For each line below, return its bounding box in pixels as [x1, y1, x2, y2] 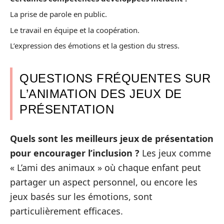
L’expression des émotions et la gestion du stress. [10, 40, 179, 51]
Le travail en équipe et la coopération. [10, 24, 139, 35]
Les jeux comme [139, 146, 211, 159]
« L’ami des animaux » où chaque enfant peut [10, 161, 201, 173]
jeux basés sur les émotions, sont [10, 190, 152, 202]
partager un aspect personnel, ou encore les [10, 175, 197, 188]
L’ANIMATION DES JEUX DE [19, 87, 182, 101]
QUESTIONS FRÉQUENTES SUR [19, 71, 210, 85]
